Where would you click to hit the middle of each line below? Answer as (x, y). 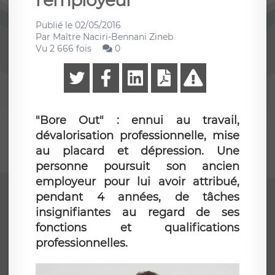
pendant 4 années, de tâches (137, 197)
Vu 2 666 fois (64, 48)
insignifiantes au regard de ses (137, 212)
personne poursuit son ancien (137, 166)
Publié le (55, 25)
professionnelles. (82, 243)
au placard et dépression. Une (137, 151)
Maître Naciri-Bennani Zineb (113, 37)
